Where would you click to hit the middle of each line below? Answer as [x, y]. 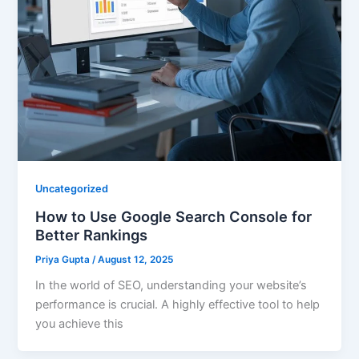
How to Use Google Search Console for [174, 216]
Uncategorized [72, 188]
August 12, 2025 [136, 259]
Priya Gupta [64, 259]
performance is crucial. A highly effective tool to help [178, 305]
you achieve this [80, 324]
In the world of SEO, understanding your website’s [171, 286]
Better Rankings [92, 234]
